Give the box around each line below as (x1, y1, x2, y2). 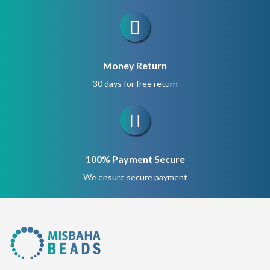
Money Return (103, 59, 167, 71)
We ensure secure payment (83, 171, 187, 182)
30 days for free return (92, 78, 178, 89)
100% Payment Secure (85, 152, 185, 165)
